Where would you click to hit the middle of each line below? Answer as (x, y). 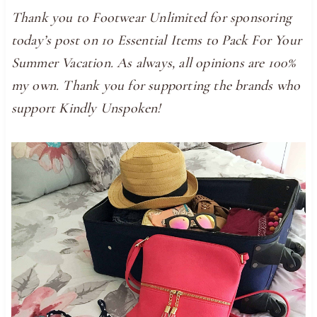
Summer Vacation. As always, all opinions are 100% (153, 63)
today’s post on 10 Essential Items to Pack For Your (156, 40)
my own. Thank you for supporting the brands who (156, 85)
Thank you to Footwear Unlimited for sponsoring (151, 17)
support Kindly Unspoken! (86, 108)
